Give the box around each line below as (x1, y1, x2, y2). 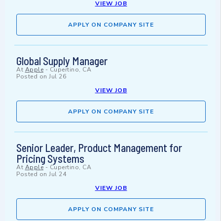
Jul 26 (49, 73, 66, 81)
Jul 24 (49, 170, 66, 179)
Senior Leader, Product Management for (16, 141, 182, 154)
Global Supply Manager (16, 54, 108, 68)
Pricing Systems (16, 152, 84, 165)
